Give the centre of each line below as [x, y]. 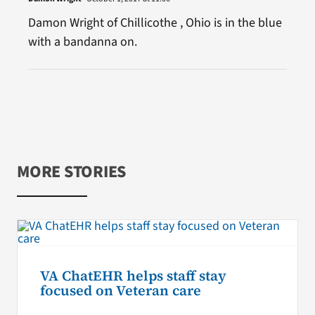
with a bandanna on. [82, 42]
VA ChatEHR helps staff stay [133, 276]
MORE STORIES [71, 172]
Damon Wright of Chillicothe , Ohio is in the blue [155, 23]
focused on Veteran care [120, 291]
